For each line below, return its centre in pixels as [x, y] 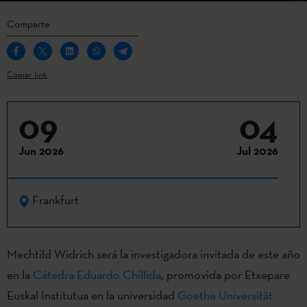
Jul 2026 [257, 151]
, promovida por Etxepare [225, 275]
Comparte [28, 24]
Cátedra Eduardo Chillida [97, 275]
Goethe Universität [225, 295]
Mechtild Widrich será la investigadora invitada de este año [153, 254]
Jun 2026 [41, 151]
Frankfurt [56, 200]
